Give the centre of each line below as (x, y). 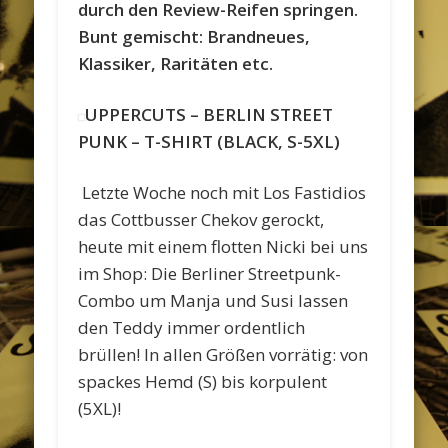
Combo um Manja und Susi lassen (213, 300)
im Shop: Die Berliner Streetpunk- (210, 273)
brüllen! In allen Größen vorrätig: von (223, 354)
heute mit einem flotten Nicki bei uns (223, 246)
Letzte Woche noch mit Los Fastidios (224, 192)
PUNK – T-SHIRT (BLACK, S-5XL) (209, 141)
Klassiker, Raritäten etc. (176, 63)
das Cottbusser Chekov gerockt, (201, 219)
